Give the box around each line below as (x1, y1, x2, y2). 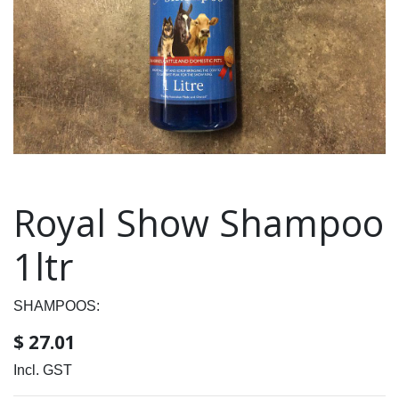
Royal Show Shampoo (13, 198, 384, 248)
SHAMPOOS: (13, 298, 100, 314)
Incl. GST (13, 362, 72, 379)
